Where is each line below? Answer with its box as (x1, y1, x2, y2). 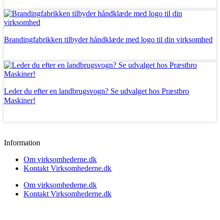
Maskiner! (4, 96, 35, 105)
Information (4, 138, 40, 147)
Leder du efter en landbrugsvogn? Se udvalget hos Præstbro (4, 86, 189, 95)
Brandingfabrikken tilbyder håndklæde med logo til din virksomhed (4, 35, 213, 44)
